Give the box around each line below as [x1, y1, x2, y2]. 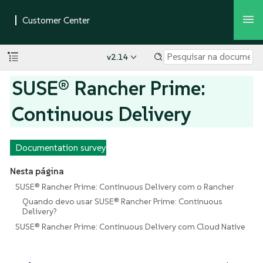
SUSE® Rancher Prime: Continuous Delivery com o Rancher [15, 181, 234, 192]
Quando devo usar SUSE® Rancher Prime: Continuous [22, 196, 223, 207]
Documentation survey [15, 141, 106, 153]
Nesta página [9, 166, 64, 177]
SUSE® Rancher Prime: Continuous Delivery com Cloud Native [15, 221, 245, 232]
